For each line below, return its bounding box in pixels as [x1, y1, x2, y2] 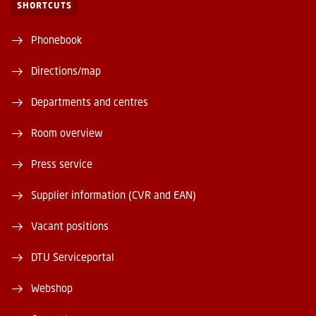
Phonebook [31, 33, 82, 47]
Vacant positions [31, 219, 109, 233]
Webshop [31, 281, 73, 295]
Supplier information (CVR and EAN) [31, 188, 196, 202]
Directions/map [31, 64, 101, 78]
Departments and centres [31, 95, 148, 109]
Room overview [31, 126, 103, 140]
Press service [31, 157, 92, 171]
